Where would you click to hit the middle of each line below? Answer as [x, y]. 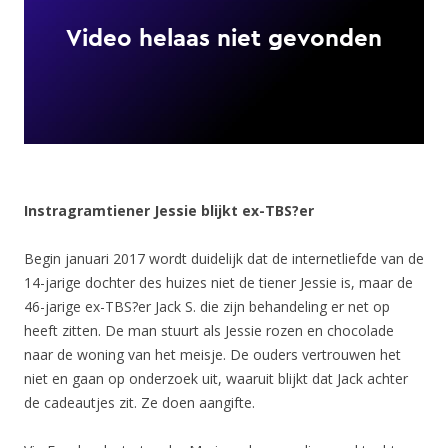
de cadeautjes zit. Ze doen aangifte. [139, 402]
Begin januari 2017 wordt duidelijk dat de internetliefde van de [224, 258]
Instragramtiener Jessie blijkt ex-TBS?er [169, 210]
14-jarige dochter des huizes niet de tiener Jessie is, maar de [218, 282]
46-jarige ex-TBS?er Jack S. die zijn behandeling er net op [207, 306]
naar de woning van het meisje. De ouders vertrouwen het [212, 354]
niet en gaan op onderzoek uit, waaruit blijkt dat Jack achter [216, 378]
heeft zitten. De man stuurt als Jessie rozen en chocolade [209, 330]
